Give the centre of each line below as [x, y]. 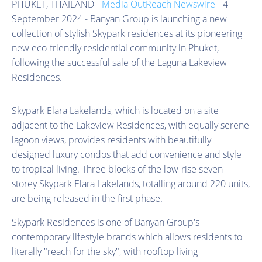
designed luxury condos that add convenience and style [127, 154]
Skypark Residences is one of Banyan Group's [106, 222]
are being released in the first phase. [87, 198]
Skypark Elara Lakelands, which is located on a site [115, 110]
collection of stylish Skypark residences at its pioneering [127, 33]
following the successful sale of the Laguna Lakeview [119, 62]
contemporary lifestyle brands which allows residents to [127, 237]
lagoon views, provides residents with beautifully [111, 139]
